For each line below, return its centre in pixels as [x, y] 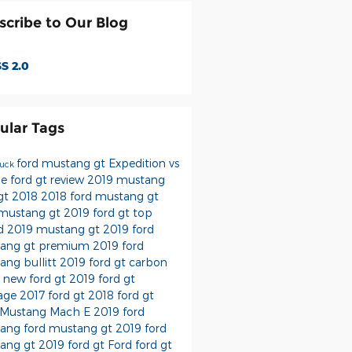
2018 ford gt [121, 295]
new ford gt [36, 278]
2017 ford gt [53, 295]
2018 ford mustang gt [99, 196]
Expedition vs [143, 163]
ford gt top [122, 212]
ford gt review [48, 179]
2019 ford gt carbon [113, 262]
